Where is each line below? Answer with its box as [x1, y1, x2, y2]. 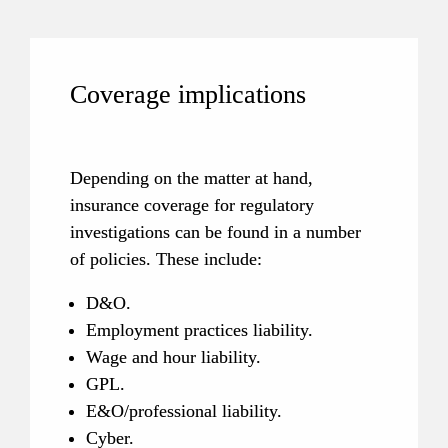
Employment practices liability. [85, 320, 313, 341]
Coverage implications [69, 79, 306, 109]
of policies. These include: [69, 249, 262, 270]
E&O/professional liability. [85, 401, 282, 422]
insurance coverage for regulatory [69, 195, 314, 216]
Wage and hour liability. [85, 347, 261, 368]
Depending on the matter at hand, [69, 168, 313, 189]
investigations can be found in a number [69, 222, 361, 243]
